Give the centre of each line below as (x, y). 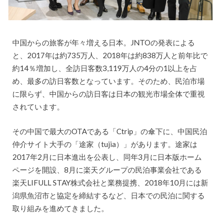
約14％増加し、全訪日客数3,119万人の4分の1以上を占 (105, 68)
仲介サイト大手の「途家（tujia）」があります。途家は (105, 144)
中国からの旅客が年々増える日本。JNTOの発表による (103, 42)
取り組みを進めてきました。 (60, 208)
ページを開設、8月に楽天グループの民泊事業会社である (107, 170)
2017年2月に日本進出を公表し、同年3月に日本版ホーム (107, 157)
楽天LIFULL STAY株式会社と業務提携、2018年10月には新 (110, 183)
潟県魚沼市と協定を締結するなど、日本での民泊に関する (108, 196)
